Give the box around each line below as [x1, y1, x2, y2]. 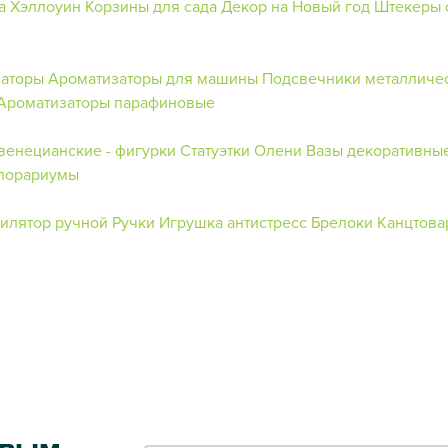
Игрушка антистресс [159, 210, 307, 233]
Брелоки [311, 210, 373, 233]
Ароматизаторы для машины [48, 66, 258, 89]
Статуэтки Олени [180, 138, 302, 161]
